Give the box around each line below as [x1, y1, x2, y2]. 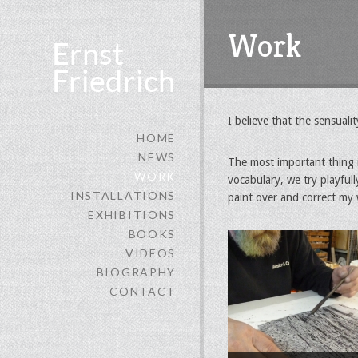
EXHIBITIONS [88, 208, 176, 221]
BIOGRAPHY [96, 265, 176, 279]
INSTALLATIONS [70, 189, 176, 202]
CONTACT [109, 284, 176, 298]
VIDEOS [125, 246, 176, 260]
